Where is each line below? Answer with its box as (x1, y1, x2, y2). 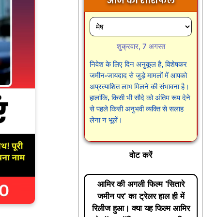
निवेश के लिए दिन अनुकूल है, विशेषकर (90, 60, 187, 68)
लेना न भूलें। (90, 115, 123, 124)
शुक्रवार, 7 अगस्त (116, 41, 165, 51)
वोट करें (129, 151, 153, 160)
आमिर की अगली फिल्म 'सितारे (97, 179, 185, 189)
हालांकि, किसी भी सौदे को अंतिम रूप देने (90, 93, 191, 102)
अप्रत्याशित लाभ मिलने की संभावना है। (90, 82, 190, 91)
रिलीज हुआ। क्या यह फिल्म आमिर (92, 203, 190, 213)
